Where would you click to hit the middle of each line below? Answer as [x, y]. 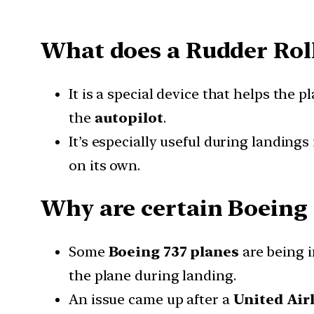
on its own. [104, 165]
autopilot [129, 117]
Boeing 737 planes [173, 251]
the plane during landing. [152, 275]
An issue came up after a [151, 299]
